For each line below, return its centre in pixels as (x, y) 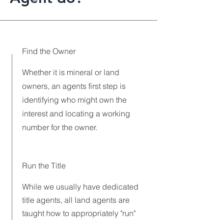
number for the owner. (61, 127)
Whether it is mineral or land (71, 72)
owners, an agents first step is (74, 86)
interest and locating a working (76, 113)
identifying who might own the (74, 100)
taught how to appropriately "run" (79, 213)
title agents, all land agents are (76, 200)
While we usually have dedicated (80, 187)
